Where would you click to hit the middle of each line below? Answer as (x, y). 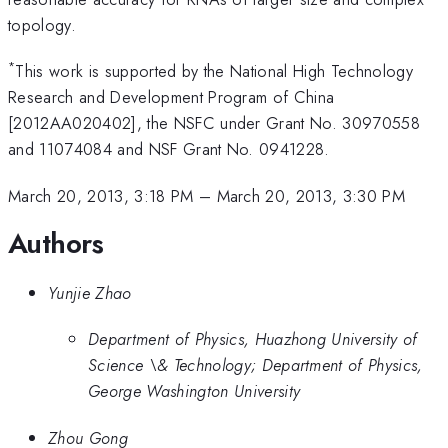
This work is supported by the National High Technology (214, 71)
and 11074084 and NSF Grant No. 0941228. (169, 149)
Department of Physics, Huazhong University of (253, 339)
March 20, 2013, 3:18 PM (101, 195)
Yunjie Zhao (90, 292)
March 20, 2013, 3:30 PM (311, 195)
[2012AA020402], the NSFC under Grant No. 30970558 (214, 123)
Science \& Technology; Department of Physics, (255, 365)
